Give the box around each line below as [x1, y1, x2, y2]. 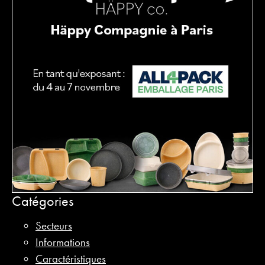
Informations [35, 235, 90, 250]
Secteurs [35, 218, 72, 234]
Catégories [12, 191, 73, 210]
